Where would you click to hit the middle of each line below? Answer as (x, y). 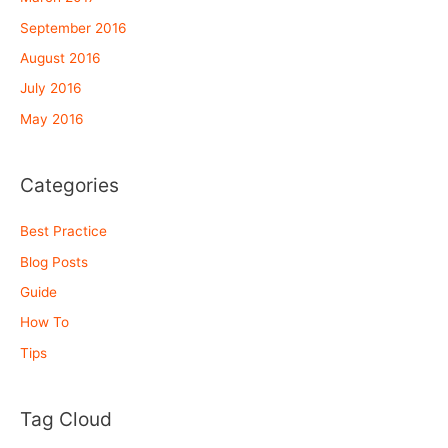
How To (44, 322)
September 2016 (73, 27)
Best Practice (63, 231)
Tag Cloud (66, 419)
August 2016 (60, 57)
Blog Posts (54, 261)
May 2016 (52, 118)
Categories (69, 185)
